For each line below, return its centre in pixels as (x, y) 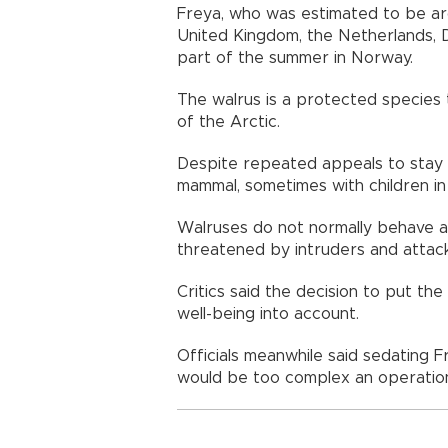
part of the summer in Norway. (295, 57)
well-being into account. (268, 313)
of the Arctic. (228, 121)
